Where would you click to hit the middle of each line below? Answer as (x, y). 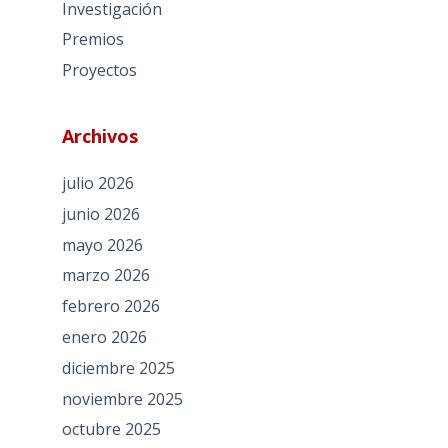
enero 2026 (104, 337)
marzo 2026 (105, 275)
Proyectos (99, 70)
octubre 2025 (111, 429)
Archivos (99, 136)
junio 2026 (100, 213)
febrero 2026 (110, 306)
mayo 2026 (102, 244)
